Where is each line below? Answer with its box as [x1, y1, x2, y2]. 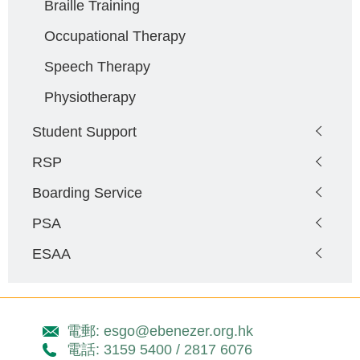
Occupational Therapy [44, 27, 186, 44]
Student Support [32, 122, 137, 140]
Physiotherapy [44, 88, 136, 105]
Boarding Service [32, 183, 142, 201]
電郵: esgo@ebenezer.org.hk [66, 322, 253, 339]
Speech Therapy [44, 57, 150, 75]
